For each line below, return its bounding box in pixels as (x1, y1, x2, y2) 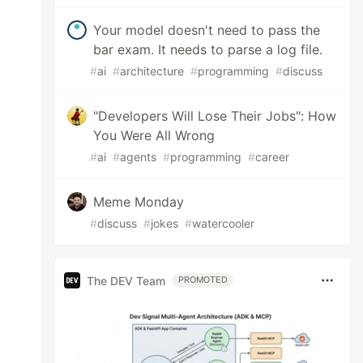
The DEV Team (87, 273, 166, 288)
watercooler (192, 216, 255, 230)
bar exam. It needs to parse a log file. (93, 41, 323, 58)
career (255, 150, 290, 164)
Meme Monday (93, 194, 185, 210)
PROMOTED (178, 275, 228, 285)
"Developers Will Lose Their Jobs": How (93, 108, 337, 124)
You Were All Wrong (93, 127, 216, 143)
